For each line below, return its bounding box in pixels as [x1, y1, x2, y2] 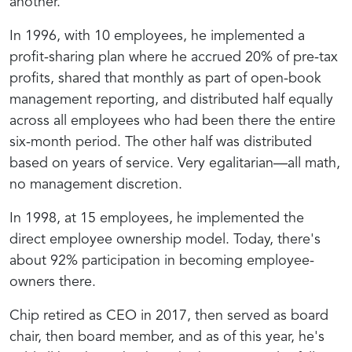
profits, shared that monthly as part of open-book [9, 71, 321, 86]
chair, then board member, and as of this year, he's [9, 329, 324, 344]
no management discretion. [9, 177, 182, 192]
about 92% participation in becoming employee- [9, 253, 314, 268]
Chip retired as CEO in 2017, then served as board [9, 308, 328, 323]
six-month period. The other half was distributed [9, 134, 312, 149]
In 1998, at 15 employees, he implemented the [9, 211, 304, 225]
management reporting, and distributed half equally [9, 92, 333, 107]
